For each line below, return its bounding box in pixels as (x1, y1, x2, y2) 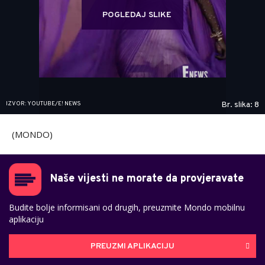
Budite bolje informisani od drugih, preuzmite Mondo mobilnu (9, 202, 245, 214)
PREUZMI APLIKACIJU (91, 241, 174, 251)
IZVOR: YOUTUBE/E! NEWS (6, 100, 81, 108)
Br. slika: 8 (221, 100, 259, 111)
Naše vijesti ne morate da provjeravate (50, 172, 244, 186)
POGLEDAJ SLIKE (102, 10, 172, 21)
